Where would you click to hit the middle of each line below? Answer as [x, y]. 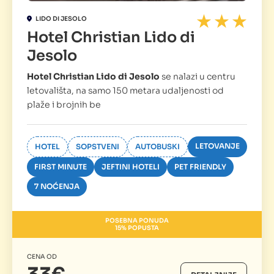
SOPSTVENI [98, 147]
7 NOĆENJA [57, 187]
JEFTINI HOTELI [131, 167]
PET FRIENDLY [200, 167]
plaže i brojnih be [64, 105]
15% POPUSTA [137, 228]
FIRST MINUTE [61, 167]
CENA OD [42, 257]
